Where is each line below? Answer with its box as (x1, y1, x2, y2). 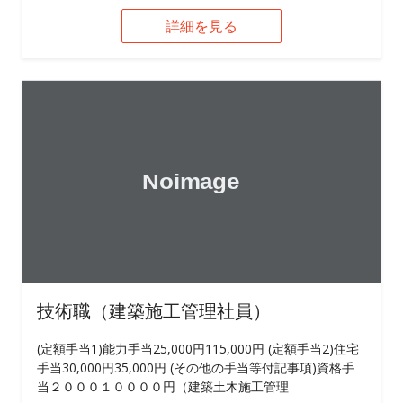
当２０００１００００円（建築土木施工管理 (37, 378, 289, 396)
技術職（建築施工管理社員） (37, 299, 271, 324)
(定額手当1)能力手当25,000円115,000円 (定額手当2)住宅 (37, 340, 359, 358)
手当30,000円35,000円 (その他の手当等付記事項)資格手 (37, 359, 354, 377)
